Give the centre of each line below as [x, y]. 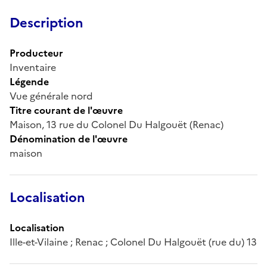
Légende [29, 81]
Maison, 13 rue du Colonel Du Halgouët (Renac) [117, 124]
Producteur [36, 53]
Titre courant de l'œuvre [66, 110]
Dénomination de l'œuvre [69, 139]
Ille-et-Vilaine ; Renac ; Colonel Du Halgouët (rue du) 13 [133, 242]
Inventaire [33, 67]
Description [46, 23]
